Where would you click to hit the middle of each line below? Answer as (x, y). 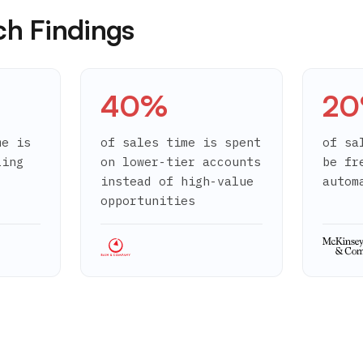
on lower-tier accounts (180, 162)
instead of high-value (177, 181)
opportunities (147, 201)
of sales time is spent (180, 142)
